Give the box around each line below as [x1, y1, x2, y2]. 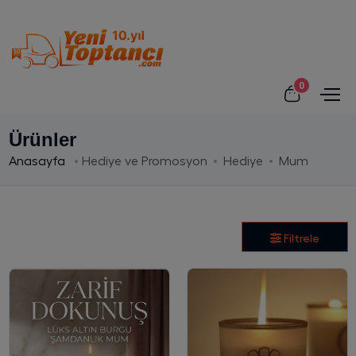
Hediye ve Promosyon [81, 154, 207, 168]
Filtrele [283, 232, 319, 244]
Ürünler [8, 128, 76, 150]
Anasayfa [8, 154, 68, 168]
